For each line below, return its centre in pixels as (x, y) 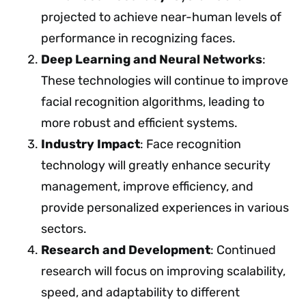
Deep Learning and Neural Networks (152, 59)
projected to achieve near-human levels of (161, 17)
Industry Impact (91, 144)
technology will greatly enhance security (156, 165)
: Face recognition (191, 144)
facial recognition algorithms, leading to (153, 101)
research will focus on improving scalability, (163, 271)
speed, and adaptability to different (140, 292)
